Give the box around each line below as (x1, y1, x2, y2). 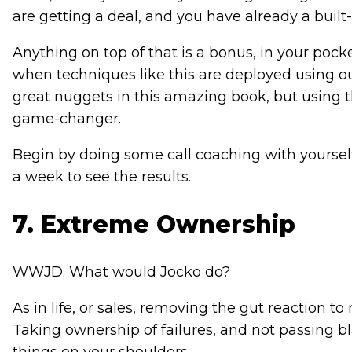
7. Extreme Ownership (12, 210, 295, 240)
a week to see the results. (12, 168, 191, 186)
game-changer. (12, 110, 121, 128)
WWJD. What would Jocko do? (12, 263, 230, 281)
